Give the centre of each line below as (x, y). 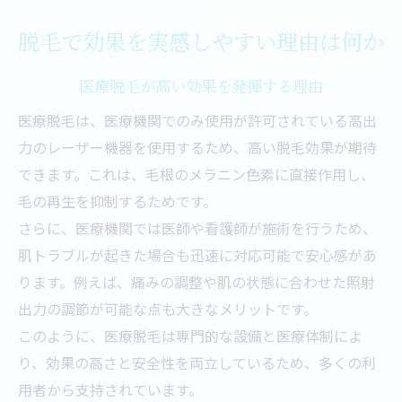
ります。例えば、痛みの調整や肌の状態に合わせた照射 (197, 282)
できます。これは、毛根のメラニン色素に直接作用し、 (197, 174)
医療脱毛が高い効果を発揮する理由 (201, 86)
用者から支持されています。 (110, 389)
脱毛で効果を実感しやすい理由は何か (201, 41)
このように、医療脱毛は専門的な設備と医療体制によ (190, 336)
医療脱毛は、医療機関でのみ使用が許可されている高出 (197, 120)
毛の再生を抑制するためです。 (118, 201)
